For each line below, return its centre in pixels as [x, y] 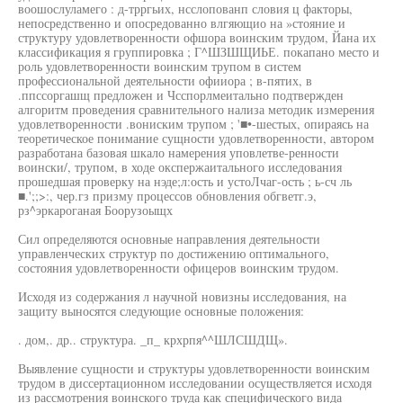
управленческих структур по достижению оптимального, [174, 253]
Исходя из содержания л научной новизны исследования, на [182, 296]
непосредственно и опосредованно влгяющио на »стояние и [182, 23]
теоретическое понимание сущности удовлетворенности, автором [196, 138]
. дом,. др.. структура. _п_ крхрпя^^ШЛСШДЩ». [153, 340]
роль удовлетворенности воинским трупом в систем [160, 66]
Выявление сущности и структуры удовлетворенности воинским [194, 368]
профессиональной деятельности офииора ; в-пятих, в [165, 81]
